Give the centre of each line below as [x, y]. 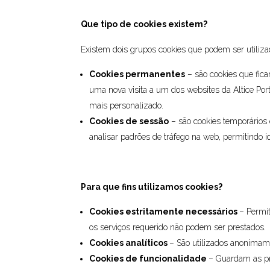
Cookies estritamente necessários [164, 211]
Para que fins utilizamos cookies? [152, 187]
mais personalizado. [128, 105]
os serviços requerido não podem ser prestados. [179, 227]
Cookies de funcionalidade [148, 258]
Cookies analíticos [129, 243]
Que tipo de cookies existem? [144, 24]
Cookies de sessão [129, 121]
